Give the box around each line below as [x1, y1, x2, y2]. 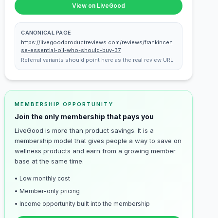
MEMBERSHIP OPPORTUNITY [15, 101, 113, 108]
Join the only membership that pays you [15, 112, 154, 121]
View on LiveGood [72, 2, 126, 9]
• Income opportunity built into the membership [15, 200, 150, 207]
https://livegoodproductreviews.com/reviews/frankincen [21, 39, 173, 46]
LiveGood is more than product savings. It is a [15, 127, 154, 134]
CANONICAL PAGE [21, 29, 72, 36]
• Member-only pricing [15, 187, 80, 195]
